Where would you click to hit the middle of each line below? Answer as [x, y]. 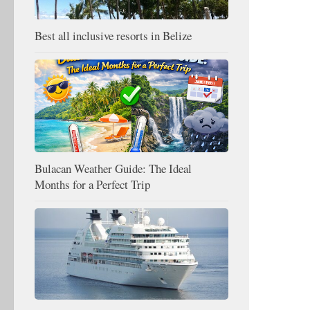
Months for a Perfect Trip [92, 184]
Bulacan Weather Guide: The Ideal [113, 168]
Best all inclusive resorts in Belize [113, 35]
